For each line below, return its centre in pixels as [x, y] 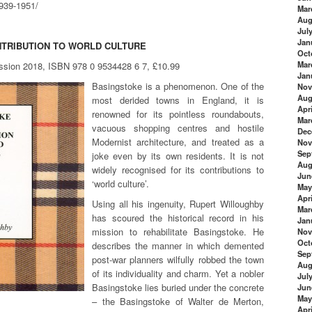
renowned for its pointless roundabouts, [178, 114]
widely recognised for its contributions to [178, 169]
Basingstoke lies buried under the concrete [178, 287]
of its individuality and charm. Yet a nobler [178, 273]
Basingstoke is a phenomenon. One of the [178, 86]
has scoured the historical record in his [178, 217]
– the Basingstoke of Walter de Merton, [178, 301]
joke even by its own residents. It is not [178, 155]
